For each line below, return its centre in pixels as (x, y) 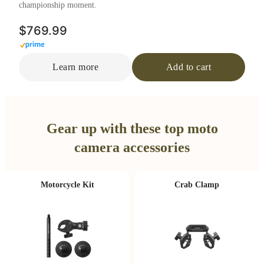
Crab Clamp (197, 185)
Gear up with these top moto (132, 128)
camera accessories (132, 147)
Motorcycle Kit (67, 185)
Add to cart (189, 67)
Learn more (75, 67)
